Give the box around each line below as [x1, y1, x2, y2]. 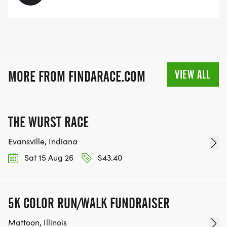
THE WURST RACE [8, 113, 89, 131]
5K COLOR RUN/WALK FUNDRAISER [8, 194, 170, 212]
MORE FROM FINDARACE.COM [8, 68, 145, 86]
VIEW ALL [175, 67, 211, 82]
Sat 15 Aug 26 [22, 152, 73, 163]
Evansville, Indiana [8, 136, 78, 147]
